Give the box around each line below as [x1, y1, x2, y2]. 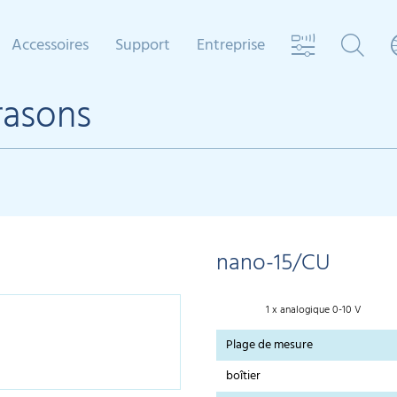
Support [115, 33, 170, 58]
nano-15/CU [216, 245, 331, 282]
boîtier [226, 366, 261, 387]
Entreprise [197, 33, 265, 58]
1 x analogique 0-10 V [265, 301, 362, 320]
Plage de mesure [226, 335, 314, 356]
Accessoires [12, 33, 89, 58]
